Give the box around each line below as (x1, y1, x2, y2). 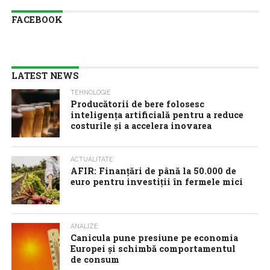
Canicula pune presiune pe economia (71, 232, 239, 243)
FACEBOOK (11, 14, 63, 25)
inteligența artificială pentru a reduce (71, 109, 244, 121)
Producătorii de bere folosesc (71, 98, 205, 110)
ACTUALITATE (71, 155, 114, 163)
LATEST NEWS (11, 70, 79, 81)
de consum (71, 254, 120, 265)
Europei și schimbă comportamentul (71, 243, 236, 254)
